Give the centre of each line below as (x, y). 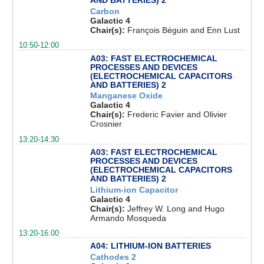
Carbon (105, 11)
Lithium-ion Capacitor (134, 189)
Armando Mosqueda (128, 218)
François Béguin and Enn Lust (183, 30)
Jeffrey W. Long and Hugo (176, 208)
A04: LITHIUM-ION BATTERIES (150, 246)
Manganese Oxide (126, 96)
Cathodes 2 (113, 257)
